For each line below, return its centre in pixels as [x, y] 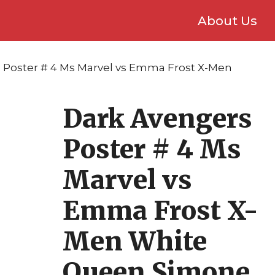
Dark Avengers [157, 118]
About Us [227, 21]
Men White [135, 241]
